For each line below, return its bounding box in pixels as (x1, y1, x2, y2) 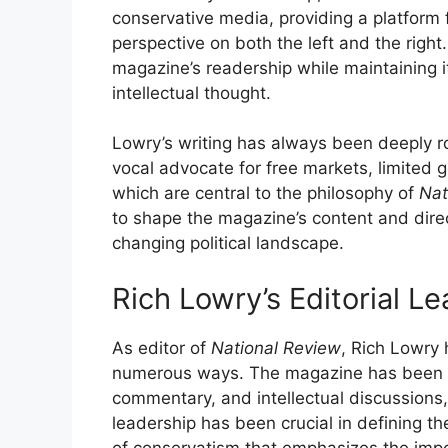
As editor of (112, 337, 211, 358)
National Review (211, 337, 341, 358)
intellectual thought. (112, 82, 271, 103)
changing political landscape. (112, 233, 344, 254)
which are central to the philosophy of (112, 183, 419, 204)
